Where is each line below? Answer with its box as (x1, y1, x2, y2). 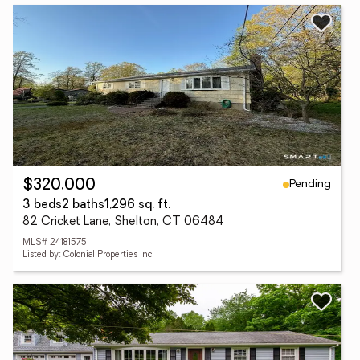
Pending (289, 178, 331, 190)
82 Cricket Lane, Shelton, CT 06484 (22, 216, 223, 228)
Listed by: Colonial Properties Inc (22, 251, 152, 260)
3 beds (22, 199, 62, 211)
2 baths (62, 199, 104, 211)
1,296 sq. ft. (104, 199, 170, 211)
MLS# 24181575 (22, 239, 87, 247)
